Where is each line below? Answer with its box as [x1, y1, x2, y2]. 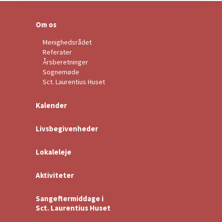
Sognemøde [43, 67, 79, 76]
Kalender [36, 100, 67, 110]
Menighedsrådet [43, 37, 92, 47]
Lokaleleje [36, 147, 71, 157]
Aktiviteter [36, 170, 74, 180]
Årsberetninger [43, 57, 88, 66]
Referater [43, 47, 72, 56]
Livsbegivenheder [36, 123, 98, 133]
